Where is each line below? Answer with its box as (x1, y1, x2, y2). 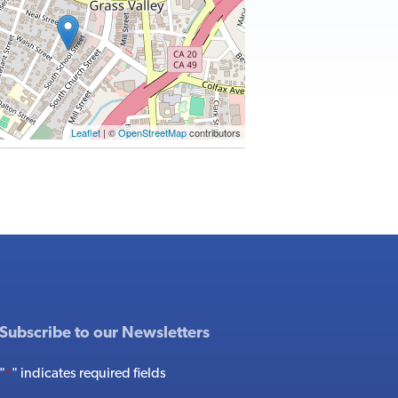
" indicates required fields (11, 366, 166, 381)
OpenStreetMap (118, 125, 187, 139)
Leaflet (71, 125, 100, 139)
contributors (187, 125, 241, 139)
